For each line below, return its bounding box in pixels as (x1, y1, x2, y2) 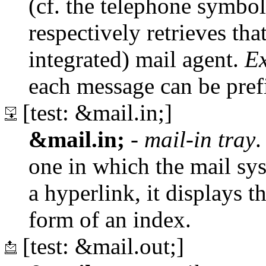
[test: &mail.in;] (17, 99, 172, 125)
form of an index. (28, 206, 191, 232)
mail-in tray (144, 126, 255, 152)
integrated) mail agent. (28, 46, 245, 72)
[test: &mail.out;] (17, 233, 184, 259)
